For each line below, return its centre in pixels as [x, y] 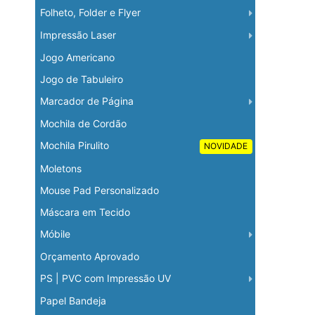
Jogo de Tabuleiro [81, 79]
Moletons [60, 169]
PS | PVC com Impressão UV [105, 278]
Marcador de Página [86, 101]
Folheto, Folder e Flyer [90, 12]
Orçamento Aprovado [89, 257]
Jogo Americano [77, 57]
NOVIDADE [226, 146]
